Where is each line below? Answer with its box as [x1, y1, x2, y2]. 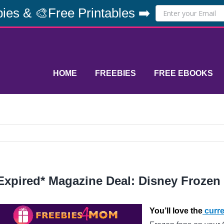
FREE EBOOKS [154, 69, 213, 77]
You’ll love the [149, 206, 202, 215]
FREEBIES [95, 69, 136, 77]
